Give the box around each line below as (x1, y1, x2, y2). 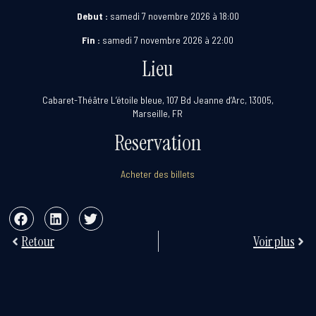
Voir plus (253, 232, 295, 251)
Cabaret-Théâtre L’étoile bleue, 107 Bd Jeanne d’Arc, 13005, (42, 94, 274, 107)
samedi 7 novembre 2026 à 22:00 (100, 33, 234, 46)
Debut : (76, 10, 108, 23)
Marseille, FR (133, 107, 183, 120)
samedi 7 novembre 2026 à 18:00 (107, 10, 239, 23)
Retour (21, 232, 55, 251)
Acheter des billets (121, 167, 195, 180)
